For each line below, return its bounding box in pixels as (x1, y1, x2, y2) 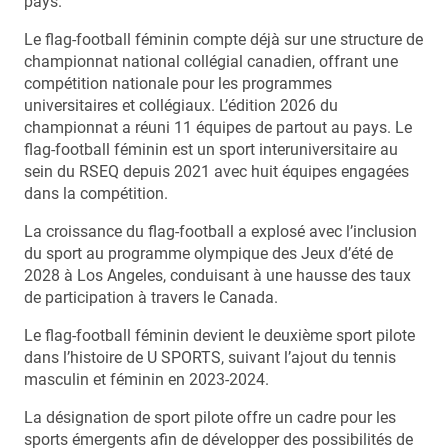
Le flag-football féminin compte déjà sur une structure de (24, 29, 423, 49)
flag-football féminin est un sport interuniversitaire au (24, 139, 398, 159)
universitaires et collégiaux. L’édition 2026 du (24, 95, 338, 115)
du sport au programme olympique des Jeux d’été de (24, 243, 393, 263)
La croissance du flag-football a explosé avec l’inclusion (24, 221, 417, 241)
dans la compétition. (24, 183, 168, 203)
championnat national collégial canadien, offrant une (24, 51, 398, 71)
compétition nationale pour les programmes (24, 73, 332, 93)
